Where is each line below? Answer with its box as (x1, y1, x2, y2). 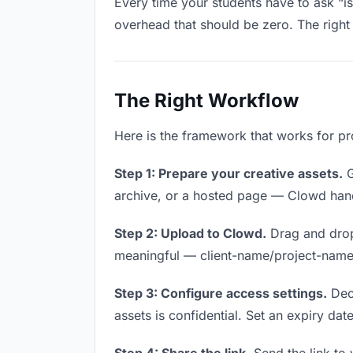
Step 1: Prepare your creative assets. (114, 165, 343, 181)
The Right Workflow (114, 89, 299, 112)
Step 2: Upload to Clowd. (114, 225, 266, 241)
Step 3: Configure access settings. (114, 285, 327, 301)
